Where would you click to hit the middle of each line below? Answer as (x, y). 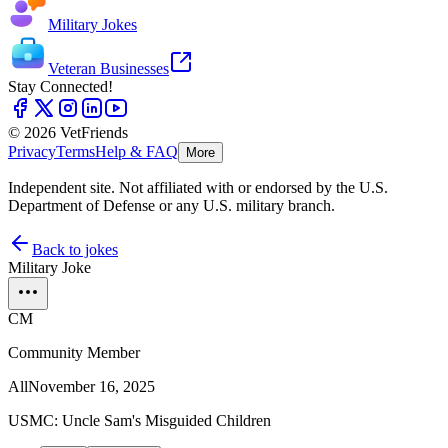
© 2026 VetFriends (68, 133)
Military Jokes (92, 25)
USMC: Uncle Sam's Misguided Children (139, 421)
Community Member (74, 353)
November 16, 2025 (91, 387)
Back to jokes (75, 250)
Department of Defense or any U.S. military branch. (171, 206)
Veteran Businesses (108, 69)
